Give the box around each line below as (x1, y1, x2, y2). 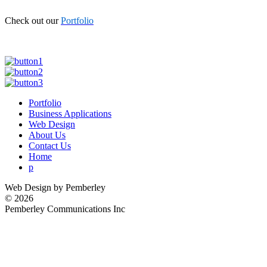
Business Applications (29, 108, 111, 119)
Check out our (5, 15, 61, 26)
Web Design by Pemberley (5, 182, 105, 193)
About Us (29, 129, 66, 140)
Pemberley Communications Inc (5, 203, 125, 214)
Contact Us (29, 140, 71, 151)
